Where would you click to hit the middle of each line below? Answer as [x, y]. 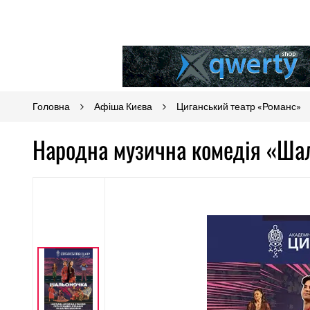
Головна [51, 107]
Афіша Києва [123, 107]
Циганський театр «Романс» [239, 107]
